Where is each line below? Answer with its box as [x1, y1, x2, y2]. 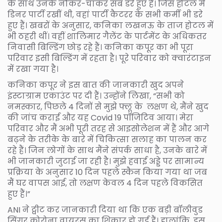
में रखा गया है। [7, 63, 58, 75]
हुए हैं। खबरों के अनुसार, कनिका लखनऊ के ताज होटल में [7, 19, 214, 31]
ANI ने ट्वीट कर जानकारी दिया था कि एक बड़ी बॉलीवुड [7, 204, 203, 216]
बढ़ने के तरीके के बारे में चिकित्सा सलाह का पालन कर [7, 133, 207, 145]
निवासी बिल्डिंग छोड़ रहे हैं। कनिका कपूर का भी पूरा [7, 41, 193, 53]
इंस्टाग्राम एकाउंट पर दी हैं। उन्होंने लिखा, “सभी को [7, 90, 185, 102]
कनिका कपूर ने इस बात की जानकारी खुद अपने [7, 79, 184, 91]
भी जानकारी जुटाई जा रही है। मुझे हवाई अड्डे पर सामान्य [7, 155, 204, 167]
